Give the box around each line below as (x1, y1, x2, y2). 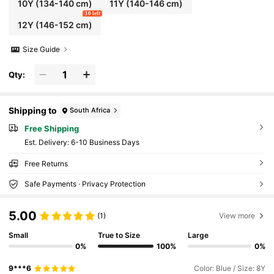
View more (219, 210, 256, 220)
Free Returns (24, 158, 68, 168)
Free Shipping (24, 123, 79, 133)
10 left (84, 10, 100, 17)
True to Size (98, 231, 141, 240)
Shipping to (9, 105, 57, 116)
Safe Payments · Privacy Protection (24, 179, 146, 188)
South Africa (70, 106, 111, 115)
